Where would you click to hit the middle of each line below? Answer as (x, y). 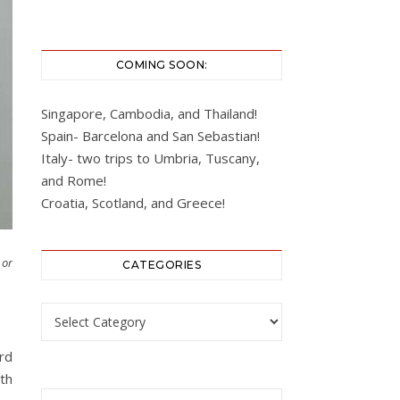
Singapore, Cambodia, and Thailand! (149, 113)
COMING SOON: (162, 65)
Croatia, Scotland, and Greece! (133, 203)
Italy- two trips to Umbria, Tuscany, (150, 158)
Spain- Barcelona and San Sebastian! (150, 136)
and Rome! (74, 180)
